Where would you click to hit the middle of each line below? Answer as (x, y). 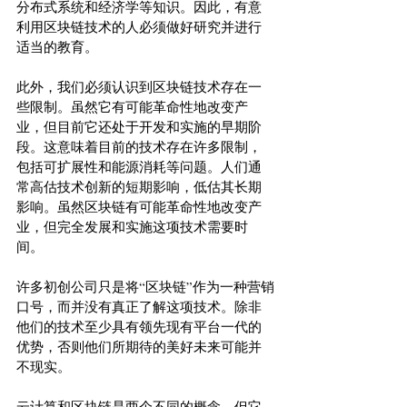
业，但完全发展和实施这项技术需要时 (132, 226)
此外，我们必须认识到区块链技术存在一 (139, 86)
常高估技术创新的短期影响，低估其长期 (139, 186)
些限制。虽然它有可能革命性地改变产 (132, 106)
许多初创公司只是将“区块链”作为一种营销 (145, 286)
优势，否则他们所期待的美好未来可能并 (139, 346)
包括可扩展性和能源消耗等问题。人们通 (139, 166)
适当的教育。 (57, 46)
